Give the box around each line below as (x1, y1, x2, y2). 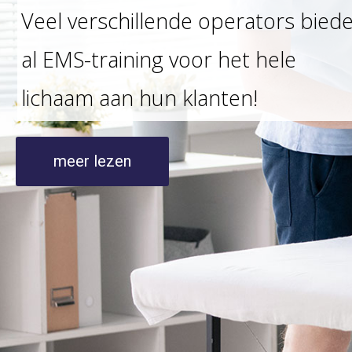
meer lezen (53, 152, 131, 170)
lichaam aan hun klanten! (21, 83, 258, 112)
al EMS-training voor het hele (21, 45, 296, 74)
